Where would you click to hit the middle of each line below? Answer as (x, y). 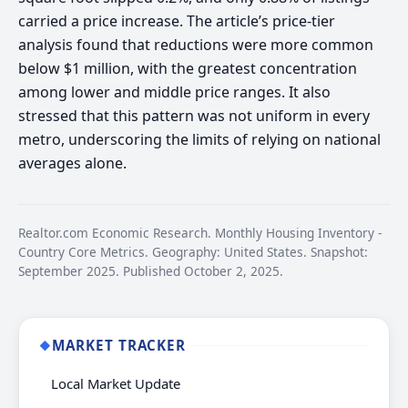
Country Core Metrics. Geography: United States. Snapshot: (193, 252)
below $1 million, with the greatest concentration (188, 69)
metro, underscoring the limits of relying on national (199, 140)
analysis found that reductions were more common (196, 45)
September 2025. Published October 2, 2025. (151, 271)
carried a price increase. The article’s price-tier (177, 21)
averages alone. (72, 163)
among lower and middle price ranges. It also (174, 92)
